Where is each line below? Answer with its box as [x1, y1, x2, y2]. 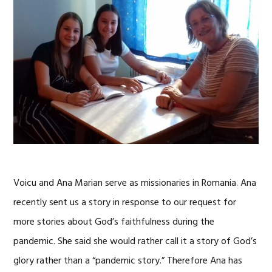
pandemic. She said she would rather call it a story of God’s [13, 233, 257, 250]
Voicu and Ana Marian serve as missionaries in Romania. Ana [13, 175, 257, 191]
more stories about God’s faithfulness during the [13, 214, 215, 230]
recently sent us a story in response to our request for [13, 194, 237, 211]
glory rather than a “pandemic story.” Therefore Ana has [13, 253, 243, 269]
